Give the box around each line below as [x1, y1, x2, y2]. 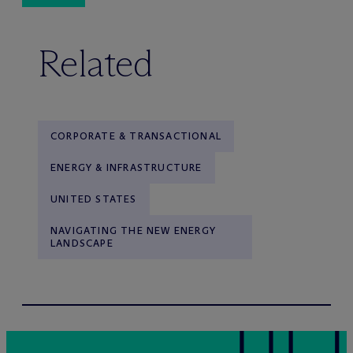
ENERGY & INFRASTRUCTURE [50, 162, 203, 174]
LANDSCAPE [50, 237, 113, 250]
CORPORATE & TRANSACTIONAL [50, 130, 221, 143]
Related [38, 40, 154, 87]
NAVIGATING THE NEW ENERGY [50, 225, 216, 237]
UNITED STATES [50, 193, 137, 206]
